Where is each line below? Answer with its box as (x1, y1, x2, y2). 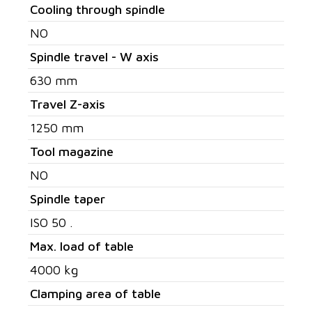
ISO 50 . (30, 215, 73, 230)
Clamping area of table (30, 286, 161, 301)
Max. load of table (30, 239, 134, 253)
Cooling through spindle (30, 2, 165, 17)
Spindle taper (30, 192, 105, 206)
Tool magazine (30, 144, 114, 159)
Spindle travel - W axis (30, 49, 159, 64)
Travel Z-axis (30, 97, 105, 111)
